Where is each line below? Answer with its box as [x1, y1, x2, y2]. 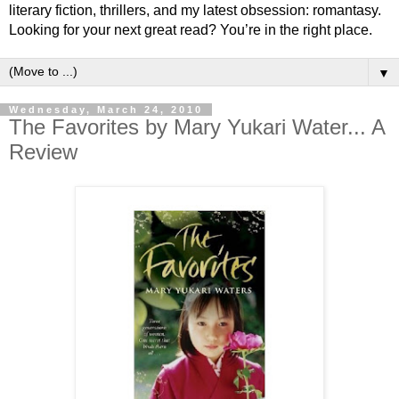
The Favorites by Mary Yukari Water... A [9, 114, 385, 139]
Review [9, 139, 77, 164]
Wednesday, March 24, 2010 [9, 103, 203, 115]
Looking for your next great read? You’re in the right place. [9, 21, 372, 37]
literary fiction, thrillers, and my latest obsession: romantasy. [9, 2, 381, 18]
